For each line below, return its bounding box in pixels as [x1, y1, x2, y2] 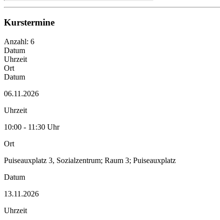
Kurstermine [4, 17, 55, 27]
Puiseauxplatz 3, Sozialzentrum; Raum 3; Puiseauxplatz [4, 156, 176, 165]
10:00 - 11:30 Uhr [4, 122, 59, 131]
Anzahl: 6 [4, 37, 34, 46]
